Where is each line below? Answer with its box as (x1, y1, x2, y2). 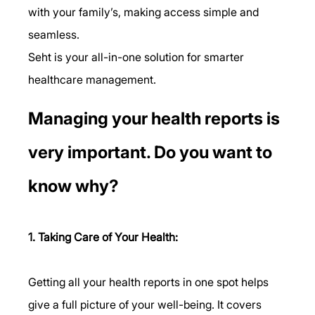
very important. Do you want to (28, 141, 276, 162)
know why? (28, 175, 120, 196)
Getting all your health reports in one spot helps (28, 274, 272, 289)
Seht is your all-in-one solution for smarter (28, 49, 247, 64)
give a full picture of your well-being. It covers (28, 297, 265, 311)
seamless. (28, 27, 80, 41)
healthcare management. (28, 72, 157, 86)
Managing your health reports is (28, 108, 284, 129)
